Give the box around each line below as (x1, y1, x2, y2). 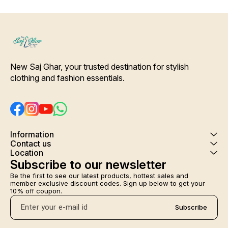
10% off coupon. (10, 186, 62, 195)
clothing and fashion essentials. (10, 72, 125, 83)
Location (10, 147, 43, 158)
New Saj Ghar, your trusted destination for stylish (10, 61, 191, 72)
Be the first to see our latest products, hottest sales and (10, 171, 190, 180)
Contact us (10, 138, 51, 149)
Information (10, 129, 54, 139)
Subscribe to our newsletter (10, 157, 166, 172)
